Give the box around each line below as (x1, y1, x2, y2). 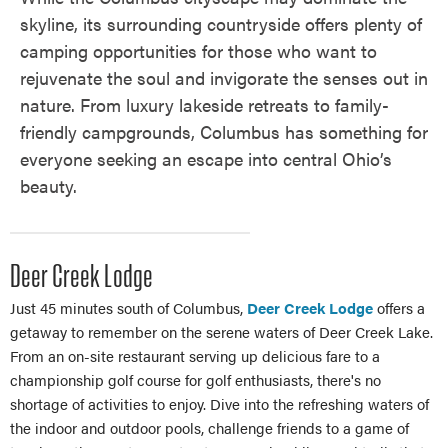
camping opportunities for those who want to (20, 38, 377, 63)
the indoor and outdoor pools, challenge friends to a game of (10, 417, 409, 438)
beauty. (20, 173, 82, 198)
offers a (373, 297, 425, 318)
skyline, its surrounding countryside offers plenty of (20, 11, 422, 36)
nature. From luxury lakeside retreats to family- (20, 92, 389, 117)
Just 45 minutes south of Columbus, (10, 297, 247, 318)
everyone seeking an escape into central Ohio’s (20, 146, 392, 171)
